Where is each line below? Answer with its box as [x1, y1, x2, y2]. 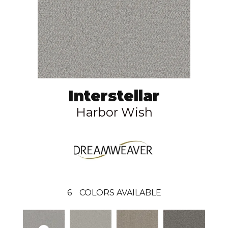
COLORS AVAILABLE [79, 187, 161, 197]
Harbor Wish [75, 104, 153, 120]
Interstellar [68, 86, 160, 105]
